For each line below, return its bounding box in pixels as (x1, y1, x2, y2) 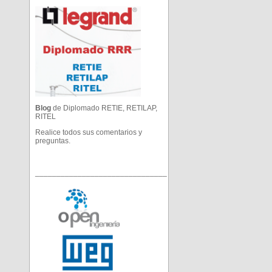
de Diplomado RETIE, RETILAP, (51, 104, 157, 112)
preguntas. (35, 137, 70, 145)
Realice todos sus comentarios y (35, 128, 142, 137)
